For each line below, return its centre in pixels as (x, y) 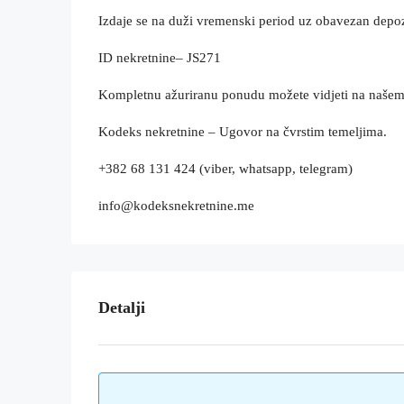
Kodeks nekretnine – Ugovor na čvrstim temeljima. (243, 132)
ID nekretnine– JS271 (160, 58)
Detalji (122, 308)
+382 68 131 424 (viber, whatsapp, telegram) (225, 169)
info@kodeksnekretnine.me (176, 206)
